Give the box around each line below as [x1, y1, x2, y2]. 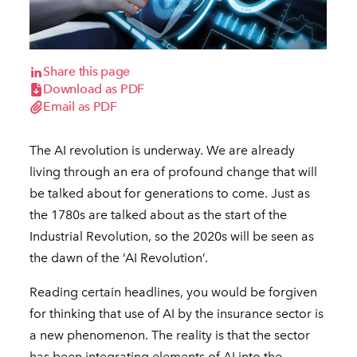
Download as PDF [43, 81, 145, 97]
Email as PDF [43, 99, 117, 115]
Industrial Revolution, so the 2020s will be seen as [29, 229, 315, 245]
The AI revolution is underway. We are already [29, 143, 296, 159]
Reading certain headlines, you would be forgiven [29, 284, 318, 300]
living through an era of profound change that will [29, 164, 318, 180]
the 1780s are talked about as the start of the [29, 207, 288, 223]
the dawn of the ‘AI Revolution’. [29, 250, 209, 266]
